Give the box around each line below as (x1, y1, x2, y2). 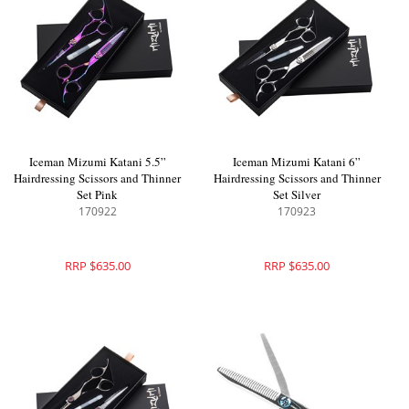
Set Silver (273, 185, 321, 203)
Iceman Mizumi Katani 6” (233, 152, 362, 170)
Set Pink (77, 185, 119, 203)
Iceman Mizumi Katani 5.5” (28, 152, 166, 170)
